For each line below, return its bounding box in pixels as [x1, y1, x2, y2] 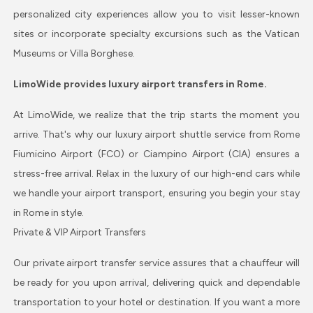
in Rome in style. [13, 206, 84, 219]
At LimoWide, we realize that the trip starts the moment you [13, 108, 300, 121]
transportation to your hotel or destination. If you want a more [13, 296, 300, 308]
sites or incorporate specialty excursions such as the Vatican [13, 27, 300, 40]
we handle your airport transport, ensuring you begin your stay [13, 187, 300, 199]
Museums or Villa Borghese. [13, 47, 135, 59]
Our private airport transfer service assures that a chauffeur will [13, 256, 300, 269]
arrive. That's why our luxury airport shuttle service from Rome [13, 128, 300, 140]
